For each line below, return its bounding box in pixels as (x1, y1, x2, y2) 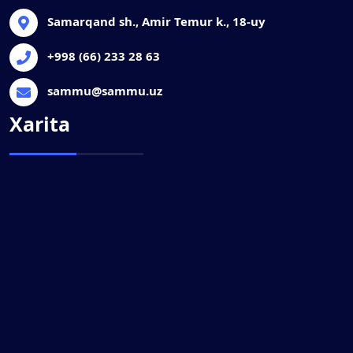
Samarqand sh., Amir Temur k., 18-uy (47, 13, 266, 29)
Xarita (9, 110, 70, 137)
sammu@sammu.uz (47, 83, 162, 98)
